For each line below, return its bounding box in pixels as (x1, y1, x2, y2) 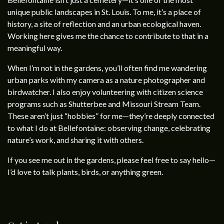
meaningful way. (7, 43, 62, 52)
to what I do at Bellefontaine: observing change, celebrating (7, 123, 210, 132)
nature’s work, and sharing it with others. (7, 135, 143, 144)
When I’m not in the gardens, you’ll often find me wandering (7, 63, 207, 72)
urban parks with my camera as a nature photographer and (7, 75, 205, 84)
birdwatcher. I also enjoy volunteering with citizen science (7, 87, 203, 96)
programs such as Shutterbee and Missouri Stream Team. (7, 99, 200, 108)
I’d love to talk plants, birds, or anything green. (7, 167, 163, 176)
